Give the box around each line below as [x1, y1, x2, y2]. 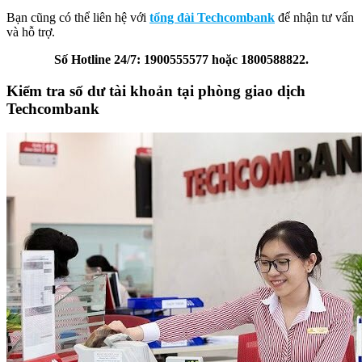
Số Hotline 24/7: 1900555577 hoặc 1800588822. [53, 52, 309, 66]
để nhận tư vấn [275, 10, 354, 24]
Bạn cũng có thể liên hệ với [6, 10, 149, 24]
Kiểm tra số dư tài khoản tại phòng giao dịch [6, 82, 305, 99]
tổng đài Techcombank [149, 10, 275, 24]
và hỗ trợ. [6, 24, 55, 39]
